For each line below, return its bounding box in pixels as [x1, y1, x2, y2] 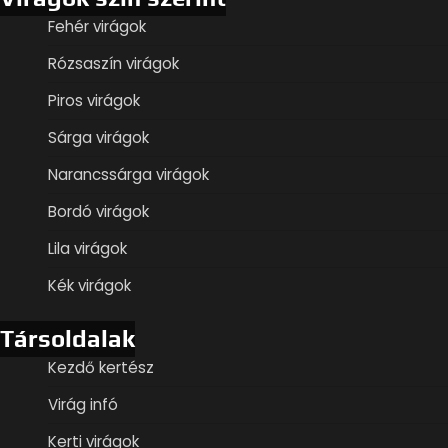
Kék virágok [48, 274, 131, 296]
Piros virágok [48, 89, 140, 111]
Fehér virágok [48, 15, 146, 37]
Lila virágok [48, 237, 127, 259]
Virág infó [48, 393, 118, 415]
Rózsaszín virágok [48, 52, 179, 74]
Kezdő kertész [48, 356, 154, 378]
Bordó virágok [48, 200, 149, 222]
